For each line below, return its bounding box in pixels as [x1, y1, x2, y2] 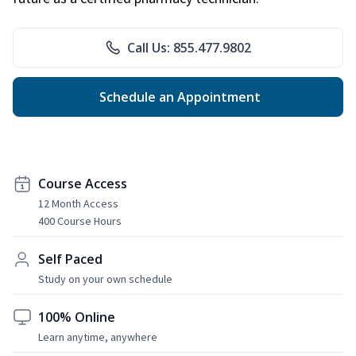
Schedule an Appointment [95, 87, 261, 106]
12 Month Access [38, 195, 118, 211]
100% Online [38, 308, 115, 326]
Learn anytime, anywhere [38, 329, 157, 344]
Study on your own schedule [38, 271, 172, 286]
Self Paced [38, 250, 103, 268]
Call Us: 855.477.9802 [127, 38, 251, 56]
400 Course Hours [38, 213, 122, 228]
